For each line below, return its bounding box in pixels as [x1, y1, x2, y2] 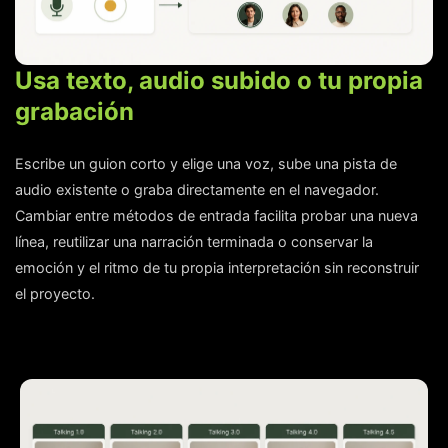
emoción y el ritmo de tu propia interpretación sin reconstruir [15, 258, 419, 276]
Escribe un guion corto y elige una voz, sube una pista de [15, 154, 397, 172]
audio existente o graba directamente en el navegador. [15, 180, 379, 198]
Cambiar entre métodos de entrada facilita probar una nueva [15, 206, 418, 224]
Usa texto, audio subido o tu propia [15, 65, 423, 95]
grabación [15, 96, 134, 126]
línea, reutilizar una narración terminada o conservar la [15, 232, 373, 250]
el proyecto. [15, 284, 95, 302]
